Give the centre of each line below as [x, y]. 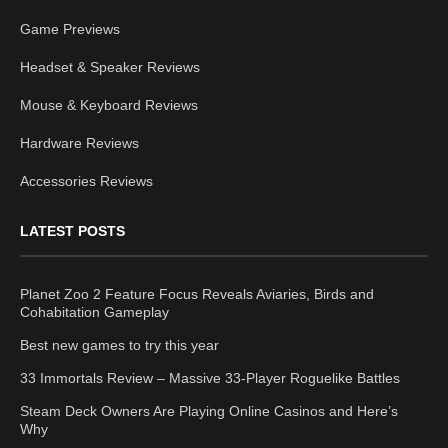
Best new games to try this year [119, 344]
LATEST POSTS [72, 230]
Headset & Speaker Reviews [110, 66]
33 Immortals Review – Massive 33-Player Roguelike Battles [210, 377]
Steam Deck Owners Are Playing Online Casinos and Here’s [209, 410]
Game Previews [70, 28]
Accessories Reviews [86, 180]
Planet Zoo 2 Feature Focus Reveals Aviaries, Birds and [197, 293]
